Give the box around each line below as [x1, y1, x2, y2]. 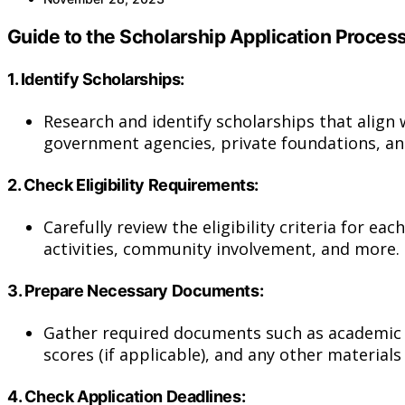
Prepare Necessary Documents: [24, 281, 264, 301]
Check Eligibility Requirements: [23, 175, 259, 195]
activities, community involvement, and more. [43, 238, 400, 260]
